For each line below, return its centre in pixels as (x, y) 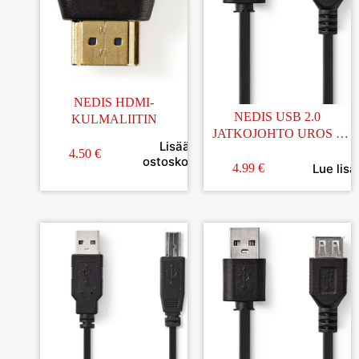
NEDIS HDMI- (114, 102)
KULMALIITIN (114, 119)
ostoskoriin (175, 162)
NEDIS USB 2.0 (277, 116)
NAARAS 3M (277, 150)
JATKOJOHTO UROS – (277, 133)
